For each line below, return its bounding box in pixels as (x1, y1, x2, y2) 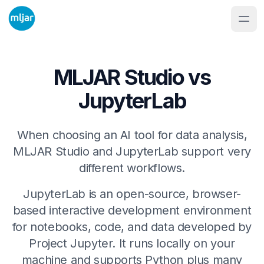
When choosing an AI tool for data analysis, (16, 128, 247, 142)
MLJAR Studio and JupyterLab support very (12, 144, 251, 159)
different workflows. (78, 161, 185, 175)
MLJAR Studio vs (53, 64, 211, 90)
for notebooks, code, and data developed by (12, 220, 252, 234)
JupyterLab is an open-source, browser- (23, 187, 241, 201)
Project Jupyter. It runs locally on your (29, 236, 235, 250)
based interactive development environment (12, 203, 252, 217)
